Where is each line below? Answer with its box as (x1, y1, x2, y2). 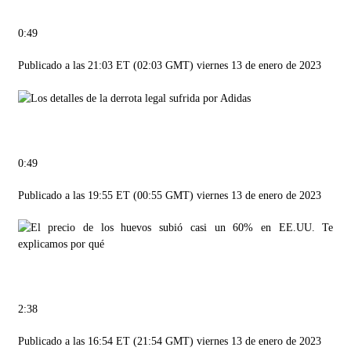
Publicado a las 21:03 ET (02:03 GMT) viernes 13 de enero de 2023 (17, 59, 321, 71)
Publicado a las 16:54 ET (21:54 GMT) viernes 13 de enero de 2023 (17, 335, 321, 348)
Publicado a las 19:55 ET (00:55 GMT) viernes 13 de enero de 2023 (17, 190, 321, 202)
